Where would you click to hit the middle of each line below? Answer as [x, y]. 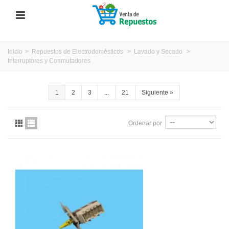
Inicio [15, 51]
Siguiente [155, 92]
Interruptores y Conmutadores [49, 61]
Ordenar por [145, 123]
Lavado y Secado [158, 51]
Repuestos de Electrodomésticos [77, 51]
